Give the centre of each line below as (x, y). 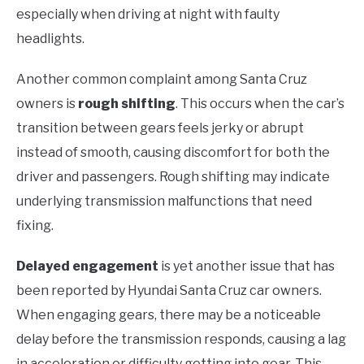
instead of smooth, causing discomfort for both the (173, 152)
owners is (47, 103)
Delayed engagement (87, 266)
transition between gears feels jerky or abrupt (160, 128)
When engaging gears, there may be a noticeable (169, 314)
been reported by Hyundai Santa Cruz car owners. (169, 290)
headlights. (50, 38)
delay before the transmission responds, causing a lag (181, 339)
